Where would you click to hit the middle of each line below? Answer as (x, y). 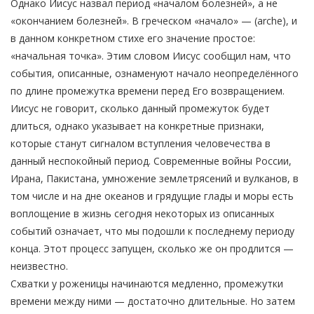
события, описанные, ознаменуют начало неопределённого (155, 74)
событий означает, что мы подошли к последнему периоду (152, 231)
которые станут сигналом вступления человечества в (141, 144)
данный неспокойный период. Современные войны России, (151, 161)
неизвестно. (39, 266)
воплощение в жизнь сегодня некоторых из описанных (142, 214)
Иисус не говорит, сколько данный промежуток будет (140, 109)
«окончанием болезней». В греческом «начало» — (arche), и (154, 21)
